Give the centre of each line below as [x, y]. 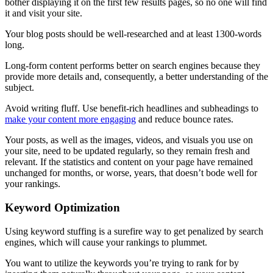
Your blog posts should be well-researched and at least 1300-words [133, 34]
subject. [19, 88]
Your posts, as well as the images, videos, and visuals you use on [129, 140]
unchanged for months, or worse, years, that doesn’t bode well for [131, 173]
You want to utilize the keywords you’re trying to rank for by [122, 263]
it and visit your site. [44, 13]
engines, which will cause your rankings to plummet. [106, 242]
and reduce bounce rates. [185, 119]
